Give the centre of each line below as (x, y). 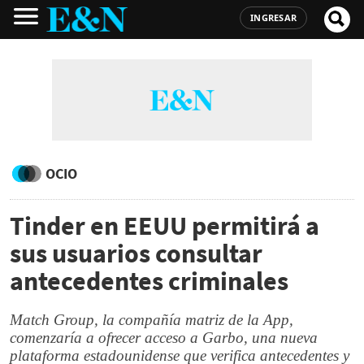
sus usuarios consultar (136, 253)
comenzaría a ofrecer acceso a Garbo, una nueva (164, 338)
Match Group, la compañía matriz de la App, (152, 320)
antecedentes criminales (149, 281)
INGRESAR (273, 17)
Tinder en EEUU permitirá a (165, 226)
